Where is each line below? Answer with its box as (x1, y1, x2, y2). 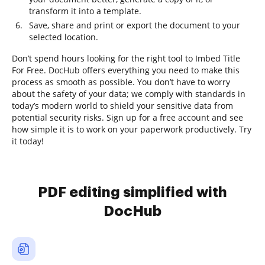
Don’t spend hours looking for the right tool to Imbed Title (12, 53, 240, 64)
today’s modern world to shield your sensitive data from (12, 100, 233, 111)
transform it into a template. (29, 5, 141, 17)
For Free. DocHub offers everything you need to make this (12, 64, 240, 76)
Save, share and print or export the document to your (29, 20, 240, 31)
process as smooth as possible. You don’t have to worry (12, 76, 230, 88)
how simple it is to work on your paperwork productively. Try (12, 124, 251, 135)
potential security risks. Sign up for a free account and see (12, 112, 243, 123)
